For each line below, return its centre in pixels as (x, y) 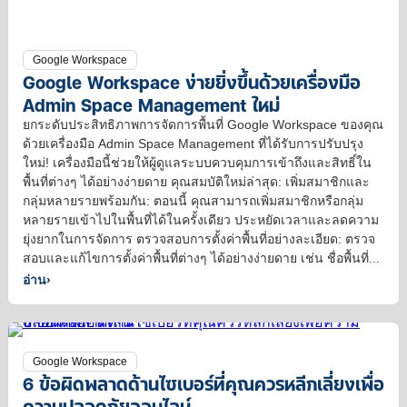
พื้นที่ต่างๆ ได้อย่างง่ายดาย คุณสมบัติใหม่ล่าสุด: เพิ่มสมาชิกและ (196, 182)
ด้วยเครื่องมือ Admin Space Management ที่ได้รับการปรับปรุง (193, 144)
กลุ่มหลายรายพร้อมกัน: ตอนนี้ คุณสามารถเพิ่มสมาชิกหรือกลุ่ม (193, 201)
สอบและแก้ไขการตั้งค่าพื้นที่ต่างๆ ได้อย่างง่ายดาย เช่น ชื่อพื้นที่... (201, 258)
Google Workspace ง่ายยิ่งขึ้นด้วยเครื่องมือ (192, 82)
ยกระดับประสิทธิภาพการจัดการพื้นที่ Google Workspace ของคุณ (203, 125)
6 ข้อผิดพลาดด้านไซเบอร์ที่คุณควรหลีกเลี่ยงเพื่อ (203, 383)
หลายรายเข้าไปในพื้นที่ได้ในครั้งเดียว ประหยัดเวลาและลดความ (201, 220)
